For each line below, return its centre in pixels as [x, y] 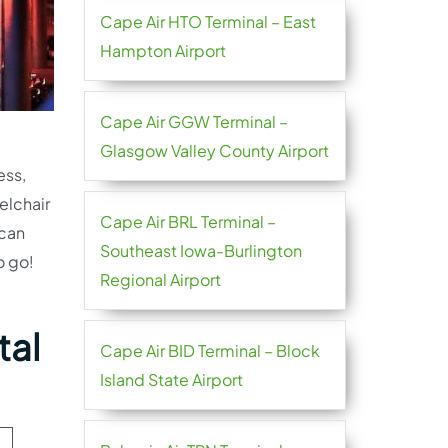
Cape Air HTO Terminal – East [207, 21]
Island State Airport [171, 379]
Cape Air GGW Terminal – [193, 121]
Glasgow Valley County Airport [214, 150]
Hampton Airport [162, 50]
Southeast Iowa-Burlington [200, 250]
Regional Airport [160, 279]
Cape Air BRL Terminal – [187, 221]
